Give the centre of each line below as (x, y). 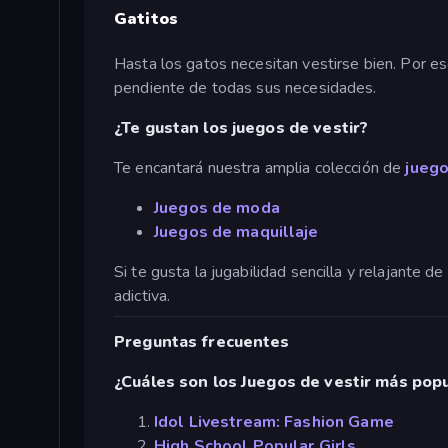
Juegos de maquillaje (236, 231)
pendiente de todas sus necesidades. (245, 87)
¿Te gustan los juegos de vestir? (241, 127)
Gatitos (146, 18)
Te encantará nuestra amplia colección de (260, 167)
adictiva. (142, 295)
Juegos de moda (217, 207)
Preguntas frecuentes (202, 342)
